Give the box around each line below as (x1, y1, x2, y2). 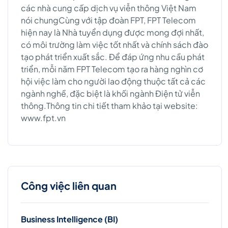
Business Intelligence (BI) (21, 213, 118, 224)
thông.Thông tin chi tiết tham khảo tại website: (21, 100, 198, 111)
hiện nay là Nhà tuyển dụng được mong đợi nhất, (21, 26, 204, 38)
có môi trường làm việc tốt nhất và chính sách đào (21, 39, 208, 50)
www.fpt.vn (21, 112, 66, 123)
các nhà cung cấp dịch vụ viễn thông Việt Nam (21, 2, 196, 13)
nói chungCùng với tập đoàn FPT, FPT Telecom (21, 14, 196, 25)
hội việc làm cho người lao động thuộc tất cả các (21, 75, 206, 87)
